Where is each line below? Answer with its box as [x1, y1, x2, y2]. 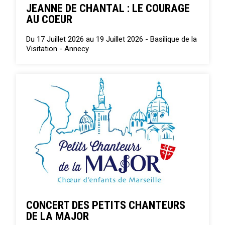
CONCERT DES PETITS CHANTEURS [26, 198, 186, 212]
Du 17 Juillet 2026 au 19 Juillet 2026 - [26, 35, 151, 44]
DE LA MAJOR [26, 209, 89, 223]
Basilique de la [150, 35, 197, 44]
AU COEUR [26, 13, 73, 26]
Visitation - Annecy [26, 44, 89, 54]
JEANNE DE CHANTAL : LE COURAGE [26, 2, 190, 15]
